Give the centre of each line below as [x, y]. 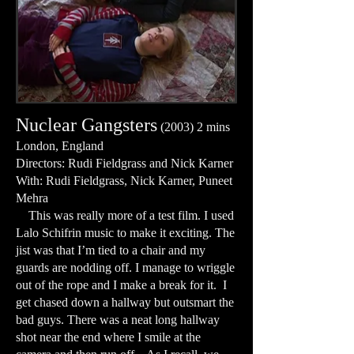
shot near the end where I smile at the [108, 337]
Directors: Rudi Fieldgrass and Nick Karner [124, 163]
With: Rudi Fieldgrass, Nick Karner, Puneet [124, 181]
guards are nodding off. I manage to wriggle [125, 267]
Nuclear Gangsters [87, 125]
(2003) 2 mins [195, 127]
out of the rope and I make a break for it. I [121, 285]
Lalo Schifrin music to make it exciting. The [125, 233]
